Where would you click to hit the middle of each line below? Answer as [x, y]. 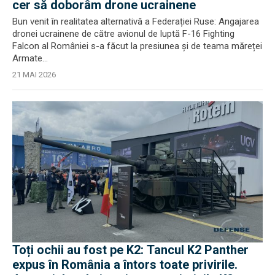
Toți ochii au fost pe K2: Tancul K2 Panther [130, 250]
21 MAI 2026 [34, 75]
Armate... [30, 58]
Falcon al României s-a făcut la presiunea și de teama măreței [137, 46]
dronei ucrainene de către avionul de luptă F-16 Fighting [123, 34]
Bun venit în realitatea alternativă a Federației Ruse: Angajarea [136, 21]
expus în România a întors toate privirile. [125, 264]
